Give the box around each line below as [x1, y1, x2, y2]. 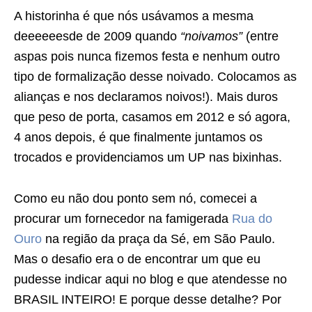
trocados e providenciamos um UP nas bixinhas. [14, 150, 282, 164]
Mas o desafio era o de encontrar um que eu [14, 252, 260, 266]
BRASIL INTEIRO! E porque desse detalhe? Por [14, 292, 281, 306]
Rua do [232, 212, 272, 226]
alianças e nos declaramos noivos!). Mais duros [14, 90, 278, 104]
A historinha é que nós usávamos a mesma [14, 9, 253, 23]
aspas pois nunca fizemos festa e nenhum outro [14, 49, 280, 63]
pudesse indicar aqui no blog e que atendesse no [14, 272, 287, 286]
